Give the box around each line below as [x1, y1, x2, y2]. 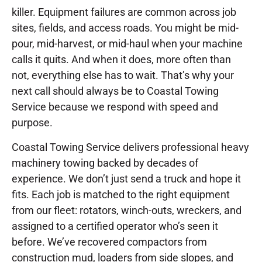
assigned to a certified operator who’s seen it [12, 219, 218, 232]
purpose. [12, 116, 53, 129]
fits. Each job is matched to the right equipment [12, 188, 230, 201]
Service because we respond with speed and [12, 101, 218, 113]
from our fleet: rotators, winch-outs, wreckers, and [12, 204, 242, 216]
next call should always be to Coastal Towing [12, 85, 219, 98]
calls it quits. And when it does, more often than [12, 53, 231, 66]
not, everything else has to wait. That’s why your [12, 69, 234, 82]
